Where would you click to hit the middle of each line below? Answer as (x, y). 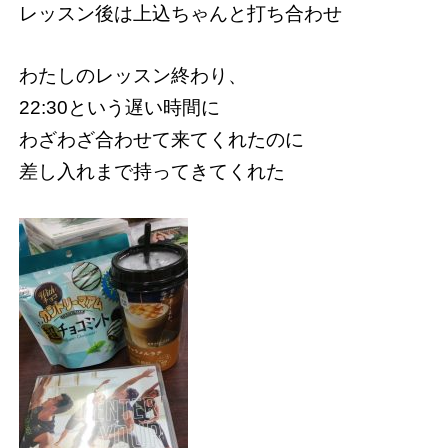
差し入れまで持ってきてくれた (151, 171)
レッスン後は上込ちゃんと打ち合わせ (180, 14)
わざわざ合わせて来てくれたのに (161, 139)
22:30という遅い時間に (119, 107)
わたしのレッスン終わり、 (132, 75)
